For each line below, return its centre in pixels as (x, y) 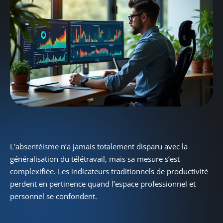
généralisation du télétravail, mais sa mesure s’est (95, 159)
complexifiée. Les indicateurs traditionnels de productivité (109, 171)
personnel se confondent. (54, 196)
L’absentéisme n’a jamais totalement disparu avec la (99, 146)
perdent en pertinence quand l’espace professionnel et (103, 183)
